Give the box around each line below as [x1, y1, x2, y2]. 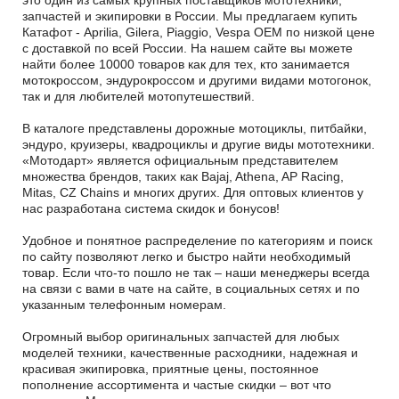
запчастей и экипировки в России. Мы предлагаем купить [22, 8, 357, 23]
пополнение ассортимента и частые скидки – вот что [22, 377, 331, 392]
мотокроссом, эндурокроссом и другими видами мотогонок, [22, 72, 371, 87]
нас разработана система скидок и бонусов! [22, 200, 280, 216]
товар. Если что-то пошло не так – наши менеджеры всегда [22, 265, 370, 280]
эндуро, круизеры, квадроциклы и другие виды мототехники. [22, 136, 375, 151]
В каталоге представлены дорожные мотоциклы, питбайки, [22, 120, 367, 135]
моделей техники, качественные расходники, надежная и [22, 345, 358, 360]
